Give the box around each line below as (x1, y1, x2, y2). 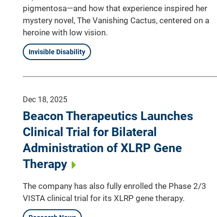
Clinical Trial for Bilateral (23, 124, 157, 139)
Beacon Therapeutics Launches (23, 108, 193, 123)
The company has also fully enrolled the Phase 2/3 (23, 181, 206, 191)
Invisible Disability (29, 47, 85, 56)
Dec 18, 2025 (23, 94, 67, 104)
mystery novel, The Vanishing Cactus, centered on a (23, 15, 209, 25)
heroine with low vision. (23, 27, 108, 37)
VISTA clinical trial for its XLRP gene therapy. (23, 193, 185, 203)
